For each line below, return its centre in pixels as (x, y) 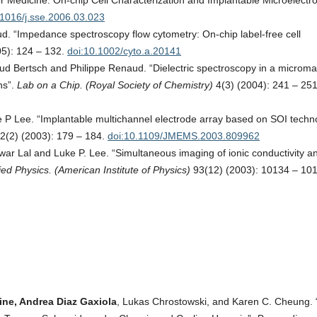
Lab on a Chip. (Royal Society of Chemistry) (115, 85)
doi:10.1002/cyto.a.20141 (124, 51)
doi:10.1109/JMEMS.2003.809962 (184, 136)
